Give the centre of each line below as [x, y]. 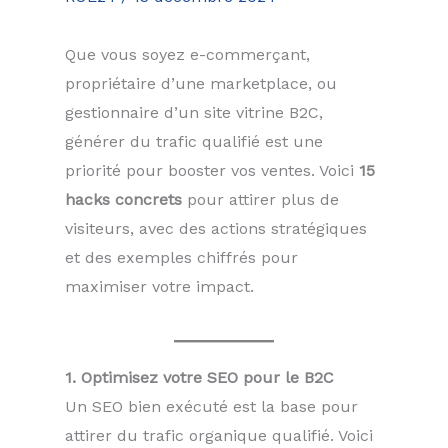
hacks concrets [123, 199]
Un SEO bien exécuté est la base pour [211, 406]
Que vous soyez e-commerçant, [187, 54]
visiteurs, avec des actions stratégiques [216, 228]
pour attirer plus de [260, 199]
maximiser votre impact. [159, 286]
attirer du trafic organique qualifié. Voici [219, 435]
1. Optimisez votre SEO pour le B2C [199, 377]
